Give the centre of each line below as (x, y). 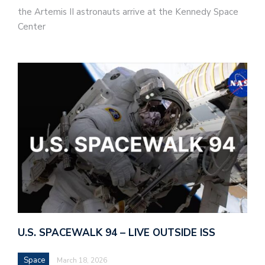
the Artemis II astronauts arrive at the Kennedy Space (128, 12)
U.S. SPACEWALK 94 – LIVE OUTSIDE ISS (117, 232)
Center (32, 27)
